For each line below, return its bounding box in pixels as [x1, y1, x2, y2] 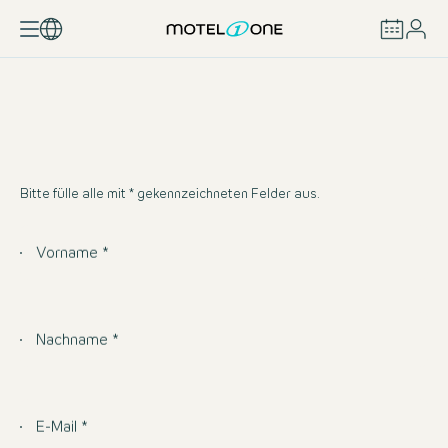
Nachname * [36, 334, 119, 349]
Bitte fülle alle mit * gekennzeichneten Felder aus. [20, 189, 320, 201]
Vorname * [36, 247, 109, 262]
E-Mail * [36, 421, 88, 436]
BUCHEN [194, 83, 254, 96]
